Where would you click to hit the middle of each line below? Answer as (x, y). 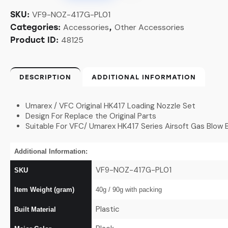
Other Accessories (149, 27)
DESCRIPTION (45, 77)
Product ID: (36, 40)
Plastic (107, 209)
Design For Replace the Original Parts (91, 116)
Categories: (37, 27)
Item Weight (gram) (44, 189)
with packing (142, 189)
